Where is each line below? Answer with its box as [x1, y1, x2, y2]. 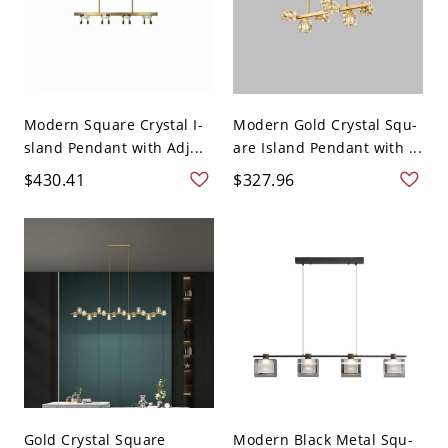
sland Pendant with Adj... [23, 138, 204, 158]
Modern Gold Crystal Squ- [233, 115, 418, 135]
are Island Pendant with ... [233, 138, 423, 158]
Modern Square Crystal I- [23, 115, 204, 135]
